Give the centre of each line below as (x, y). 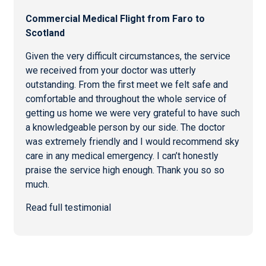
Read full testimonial (68, 207)
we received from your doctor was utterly (110, 70)
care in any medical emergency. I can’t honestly (122, 156)
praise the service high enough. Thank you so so (125, 170)
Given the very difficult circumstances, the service (128, 56)
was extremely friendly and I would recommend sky (132, 141)
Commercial (54, 18)
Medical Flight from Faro (137, 18)
